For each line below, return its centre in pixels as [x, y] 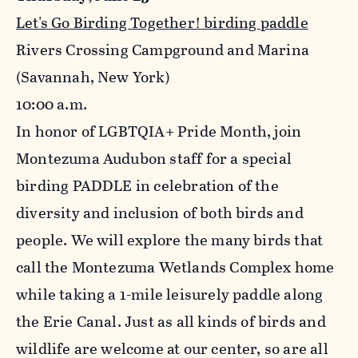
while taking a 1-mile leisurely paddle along [170, 295]
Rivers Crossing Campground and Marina [163, 50]
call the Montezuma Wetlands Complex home [175, 268]
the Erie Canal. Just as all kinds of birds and [171, 322]
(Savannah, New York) [93, 78]
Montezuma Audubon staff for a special [154, 159]
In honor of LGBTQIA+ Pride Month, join [159, 132]
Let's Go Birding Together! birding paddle [162, 23]
